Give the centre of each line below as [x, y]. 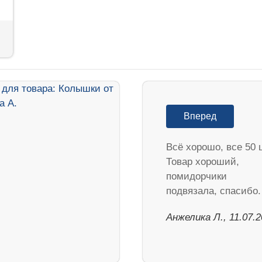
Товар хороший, [203, 161]
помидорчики [196, 176]
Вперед [200, 116]
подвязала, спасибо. [213, 191]
